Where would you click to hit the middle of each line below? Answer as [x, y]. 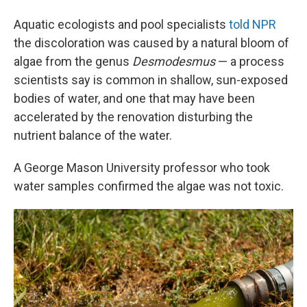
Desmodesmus [174, 61]
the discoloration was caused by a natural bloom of [151, 43]
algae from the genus [73, 61]
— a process [250, 61]
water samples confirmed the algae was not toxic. [149, 186]
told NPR [253, 24]
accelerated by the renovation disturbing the [133, 117]
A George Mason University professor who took [142, 168]
